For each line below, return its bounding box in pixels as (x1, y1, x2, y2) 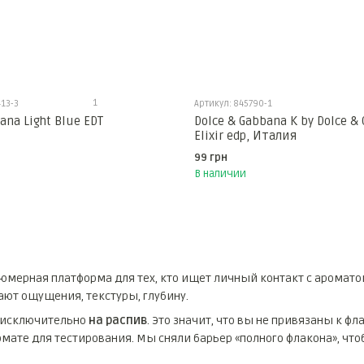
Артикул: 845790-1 (194, 98, 272, 110)
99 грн (194, 151, 227, 165)
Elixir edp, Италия (194, 128, 297, 144)
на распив (88, 314, 147, 328)
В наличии (194, 167, 246, 181)
